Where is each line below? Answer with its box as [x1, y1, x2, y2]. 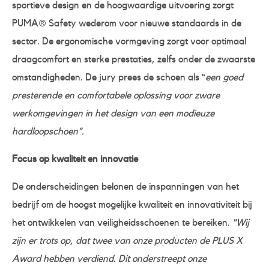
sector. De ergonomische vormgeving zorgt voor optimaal [12, 36, 246, 46]
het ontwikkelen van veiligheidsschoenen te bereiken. [12, 217, 232, 228]
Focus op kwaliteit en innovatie [12, 154, 138, 164]
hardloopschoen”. [12, 126, 84, 136]
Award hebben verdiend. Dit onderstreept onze [12, 253, 207, 264]
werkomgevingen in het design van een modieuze [12, 108, 214, 118]
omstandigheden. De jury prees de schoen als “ [12, 72, 205, 82]
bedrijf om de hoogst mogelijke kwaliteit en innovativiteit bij [12, 199, 252, 210]
